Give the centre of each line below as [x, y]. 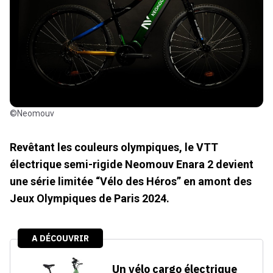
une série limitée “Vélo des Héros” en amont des [131, 181]
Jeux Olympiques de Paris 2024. [90, 198]
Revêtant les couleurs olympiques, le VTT [114, 147]
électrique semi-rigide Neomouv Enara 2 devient [132, 164]
